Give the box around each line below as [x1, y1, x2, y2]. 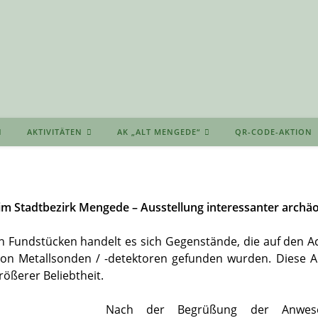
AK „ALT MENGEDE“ [117, 126, 200, 137]
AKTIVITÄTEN [27, 126, 82, 137]
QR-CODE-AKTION [235, 126, 312, 137]
